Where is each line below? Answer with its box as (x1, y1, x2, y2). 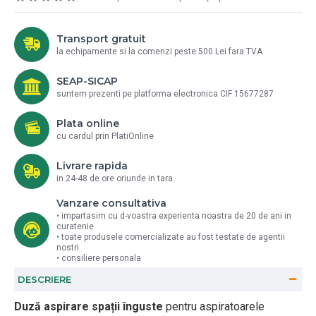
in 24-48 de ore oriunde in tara (56, 174, 173, 183)
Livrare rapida (56, 159, 128, 172)
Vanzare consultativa (56, 197, 166, 209)
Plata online (56, 117, 119, 130)
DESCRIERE (18, 274, 71, 285)
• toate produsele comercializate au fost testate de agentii (56, 232, 285, 242)
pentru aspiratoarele (163, 300, 265, 313)
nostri (56, 243, 79, 253)
